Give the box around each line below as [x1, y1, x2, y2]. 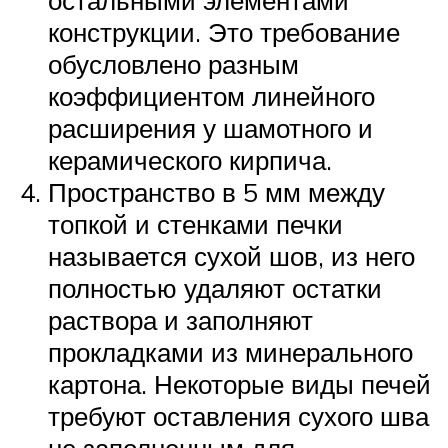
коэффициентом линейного [48, 80, 375, 113]
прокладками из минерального [48, 336, 413, 369]
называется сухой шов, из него [48, 240, 415, 273]
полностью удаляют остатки [48, 272, 382, 305]
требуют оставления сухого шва [48, 400, 429, 433]
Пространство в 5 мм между [48, 176, 385, 209]
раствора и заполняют [48, 304, 313, 337]
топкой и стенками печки [48, 208, 343, 241]
